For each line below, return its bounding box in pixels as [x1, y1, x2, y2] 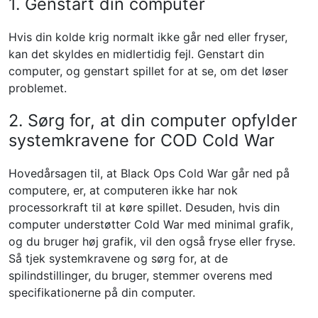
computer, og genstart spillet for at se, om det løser [9, 64, 288, 78]
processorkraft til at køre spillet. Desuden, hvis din [9, 200, 280, 214]
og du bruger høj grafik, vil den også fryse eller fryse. [9, 234, 295, 248]
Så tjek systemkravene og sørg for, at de [9, 251, 228, 265]
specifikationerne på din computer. [9, 285, 195, 300]
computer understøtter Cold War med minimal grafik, [9, 217, 293, 231]
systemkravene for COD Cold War [9, 130, 275, 150]
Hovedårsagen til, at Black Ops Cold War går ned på [9, 166, 290, 180]
